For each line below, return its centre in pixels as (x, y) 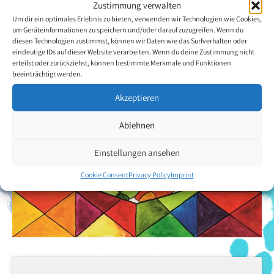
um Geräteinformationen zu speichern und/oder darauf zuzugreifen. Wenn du (128, 30)
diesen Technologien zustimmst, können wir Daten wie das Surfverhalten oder (130, 41)
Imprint (182, 175)
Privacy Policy (149, 175)
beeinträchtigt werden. (47, 74)
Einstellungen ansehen (137, 152)
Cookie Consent (104, 175)
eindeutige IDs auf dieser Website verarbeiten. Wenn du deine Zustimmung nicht (133, 52)
